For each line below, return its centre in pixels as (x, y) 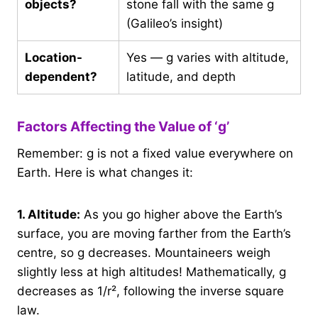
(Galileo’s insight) (175, 24)
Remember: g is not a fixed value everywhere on (155, 153)
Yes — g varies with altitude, (208, 58)
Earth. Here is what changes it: (105, 172)
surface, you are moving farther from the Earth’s (154, 233)
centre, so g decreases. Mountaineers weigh (144, 252)
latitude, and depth (181, 77)
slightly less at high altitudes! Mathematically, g (152, 272)
